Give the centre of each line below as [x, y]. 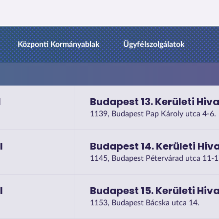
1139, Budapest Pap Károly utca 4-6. [153, 114]
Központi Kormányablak [59, 44]
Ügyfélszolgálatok [154, 44]
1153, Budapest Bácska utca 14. [144, 203]
